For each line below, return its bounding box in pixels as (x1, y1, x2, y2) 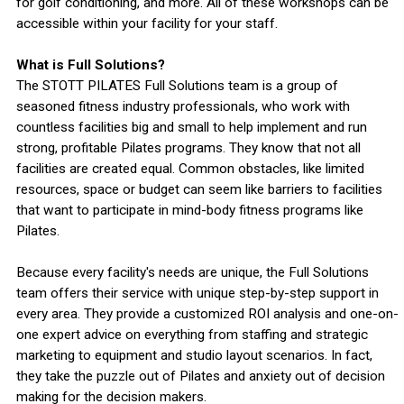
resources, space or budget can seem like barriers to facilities (15, 181, 382, 198)
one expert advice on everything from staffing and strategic (15, 326, 368, 344)
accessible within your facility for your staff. (15, 15, 278, 32)
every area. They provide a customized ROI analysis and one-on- (15, 306, 399, 323)
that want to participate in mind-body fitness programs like (15, 202, 363, 219)
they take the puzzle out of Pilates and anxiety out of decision (15, 368, 385, 385)
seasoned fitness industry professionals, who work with (15, 98, 350, 115)
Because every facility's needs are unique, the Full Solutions (15, 264, 369, 281)
